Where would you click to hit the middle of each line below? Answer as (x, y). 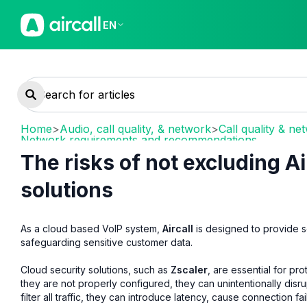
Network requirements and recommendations (139, 140)
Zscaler (189, 269)
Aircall (178, 228)
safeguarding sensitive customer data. (107, 242)
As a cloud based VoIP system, (91, 228)
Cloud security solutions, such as (96, 269)
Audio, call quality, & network (135, 129)
